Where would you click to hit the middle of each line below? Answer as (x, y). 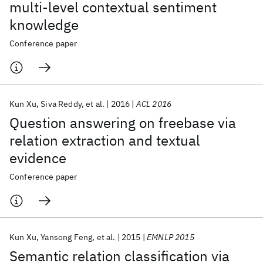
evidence (38, 158)
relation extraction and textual (105, 140)
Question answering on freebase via (123, 123)
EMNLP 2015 (171, 237)
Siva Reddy (61, 104)
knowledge (44, 25)
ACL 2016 (154, 104)
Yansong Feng (67, 237)
